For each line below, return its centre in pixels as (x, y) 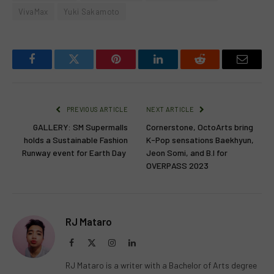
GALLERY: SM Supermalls (80, 127)
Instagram (132, 242)
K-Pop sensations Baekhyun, (200, 139)
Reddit (214, 68)
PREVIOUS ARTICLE (96, 109)
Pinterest (135, 68)
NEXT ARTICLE (171, 109)
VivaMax (33, 11)
